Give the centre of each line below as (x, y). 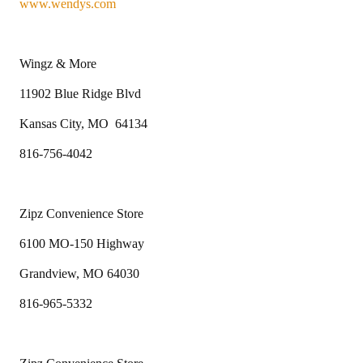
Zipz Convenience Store (81, 213)
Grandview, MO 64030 (79, 273)
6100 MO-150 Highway (82, 243)
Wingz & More (58, 63)
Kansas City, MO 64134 (83, 123)
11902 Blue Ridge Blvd (80, 93)
